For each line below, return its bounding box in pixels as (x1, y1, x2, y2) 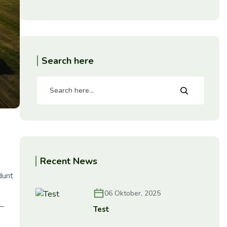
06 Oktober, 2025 (104, 188, 161, 198)
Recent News (40, 155, 97, 167)
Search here (41, 55, 94, 67)
